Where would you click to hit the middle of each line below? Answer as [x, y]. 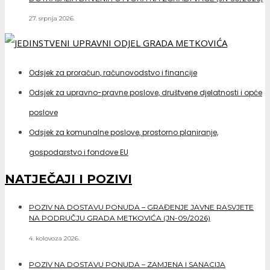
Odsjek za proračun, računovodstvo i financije [113, 73]
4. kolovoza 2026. [54, 238]
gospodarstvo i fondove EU [79, 152]
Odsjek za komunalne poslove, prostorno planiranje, [124, 133]
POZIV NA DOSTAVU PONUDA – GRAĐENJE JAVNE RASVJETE [141, 207]
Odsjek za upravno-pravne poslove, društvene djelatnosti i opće [146, 93]
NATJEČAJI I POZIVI [68, 179]
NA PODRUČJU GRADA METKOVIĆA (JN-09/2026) [120, 218]
